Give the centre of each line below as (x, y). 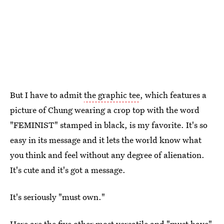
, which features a (173, 95)
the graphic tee (112, 95)
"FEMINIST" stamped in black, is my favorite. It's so (109, 125)
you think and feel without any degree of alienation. (107, 155)
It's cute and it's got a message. (68, 170)
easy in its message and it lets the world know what (106, 140)
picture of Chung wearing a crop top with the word (105, 110)
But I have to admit (47, 95)
